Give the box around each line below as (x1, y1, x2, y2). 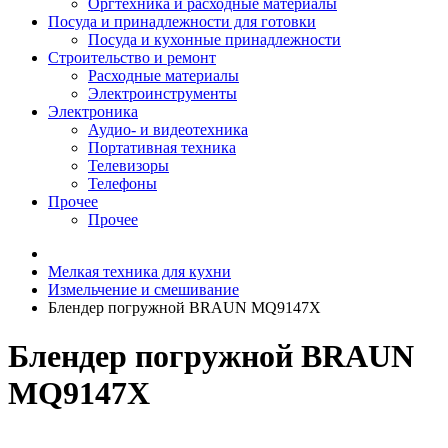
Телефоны (88, 175, 157, 192)
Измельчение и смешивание (48, 281, 239, 298)
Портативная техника (88, 139, 236, 156)
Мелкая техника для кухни (48, 263, 231, 280)
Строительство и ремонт (48, 49, 216, 66)
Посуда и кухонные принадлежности (88, 31, 341, 48)
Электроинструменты (88, 85, 237, 102)
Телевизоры (88, 157, 169, 174)
